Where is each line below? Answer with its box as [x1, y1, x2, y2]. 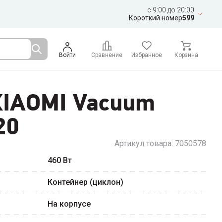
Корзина [174, 52, 198, 58]
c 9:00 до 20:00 [147, 6, 194, 14]
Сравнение [91, 52, 123, 58]
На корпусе [48, 199, 91, 209]
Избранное [131, 52, 162, 58]
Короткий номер [129, 14, 182, 22]
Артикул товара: [114, 139, 175, 148]
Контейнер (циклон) [48, 177, 123, 187]
